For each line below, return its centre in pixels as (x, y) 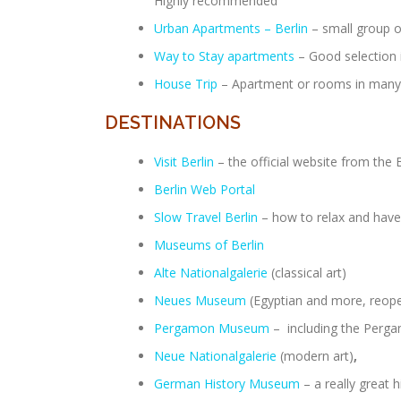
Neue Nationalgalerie (215, 356)
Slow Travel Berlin (206, 217)
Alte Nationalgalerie (211, 273)
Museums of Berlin (209, 245)
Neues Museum (200, 300)
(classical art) (307, 273)
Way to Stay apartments (224, 56)
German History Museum (227, 384)
